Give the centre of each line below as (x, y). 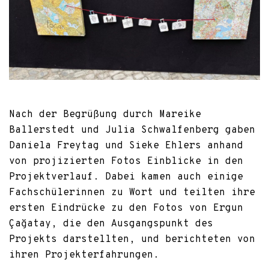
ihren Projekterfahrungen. (84, 255)
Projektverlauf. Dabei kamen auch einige (126, 177)
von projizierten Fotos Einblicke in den (126, 161)
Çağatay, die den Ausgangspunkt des (111, 224)
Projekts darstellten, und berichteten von (132, 239)
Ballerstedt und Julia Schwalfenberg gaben (132, 130)
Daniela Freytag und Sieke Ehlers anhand (126, 146)
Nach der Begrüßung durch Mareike (105, 114)
